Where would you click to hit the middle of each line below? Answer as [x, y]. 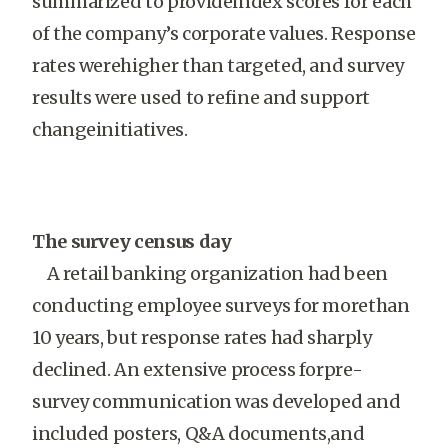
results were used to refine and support [201, 97]
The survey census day [132, 241]
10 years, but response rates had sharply [202, 337]
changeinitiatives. [110, 129]
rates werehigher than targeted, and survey [218, 65]
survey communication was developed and [216, 401]
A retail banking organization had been [210, 273]
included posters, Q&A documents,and [198, 433]
